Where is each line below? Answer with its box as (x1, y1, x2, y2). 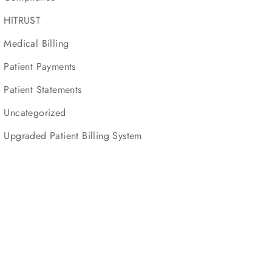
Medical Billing (4, 36, 69, 50)
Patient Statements (4, 83, 82, 97)
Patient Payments (4, 59, 76, 73)
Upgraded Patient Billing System (4, 129, 142, 143)
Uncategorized (4, 106, 66, 120)
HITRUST (4, 13, 41, 27)
